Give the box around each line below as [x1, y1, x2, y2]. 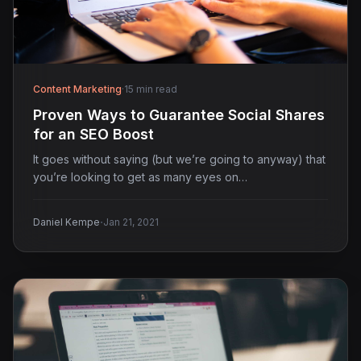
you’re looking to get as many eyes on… [33, 169, 247, 184]
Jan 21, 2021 [103, 215, 159, 228]
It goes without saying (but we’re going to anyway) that [33, 151, 326, 166]
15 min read [124, 82, 177, 95]
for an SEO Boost [33, 125, 154, 143]
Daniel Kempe [33, 215, 100, 228]
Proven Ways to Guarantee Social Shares [33, 106, 325, 123]
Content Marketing [33, 82, 122, 95]
